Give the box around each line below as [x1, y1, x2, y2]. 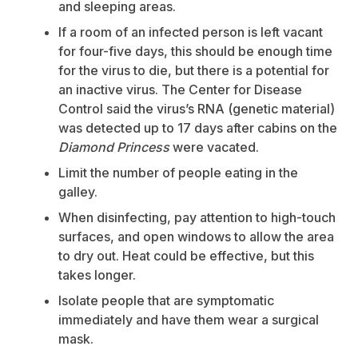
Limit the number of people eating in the [58, 165, 298, 181]
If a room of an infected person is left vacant [58, 24, 323, 41]
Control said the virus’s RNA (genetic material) [58, 101, 335, 117]
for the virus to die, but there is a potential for [58, 62, 329, 79]
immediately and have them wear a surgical [58, 312, 319, 328]
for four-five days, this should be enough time [58, 43, 332, 60]
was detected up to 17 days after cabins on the [58, 120, 337, 137]
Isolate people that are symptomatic [58, 292, 274, 309]
